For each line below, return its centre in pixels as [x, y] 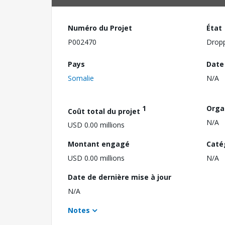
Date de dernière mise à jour [120, 177]
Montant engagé [99, 144]
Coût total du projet [105, 111]
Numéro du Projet [100, 28]
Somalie [81, 78]
